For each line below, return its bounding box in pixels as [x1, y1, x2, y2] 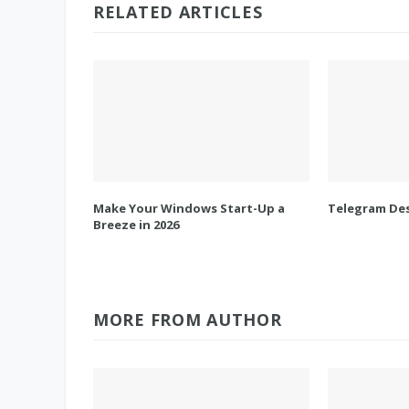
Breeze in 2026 [93, 216, 179, 234]
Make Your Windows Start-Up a [93, 200, 285, 217]
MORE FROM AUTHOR [93, 309, 282, 331]
